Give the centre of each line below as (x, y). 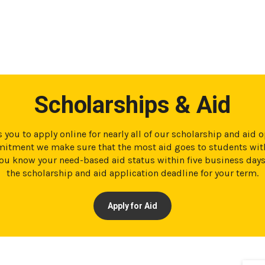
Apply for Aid (132, 206)
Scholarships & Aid (132, 105)
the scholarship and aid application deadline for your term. (132, 173)
